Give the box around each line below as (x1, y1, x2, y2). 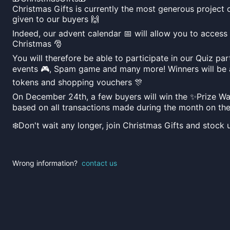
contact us (82, 159, 117, 167)
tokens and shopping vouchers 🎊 (12, 77, 143, 87)
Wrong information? (12, 159, 78, 167)
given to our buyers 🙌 (12, 14, 99, 24)
